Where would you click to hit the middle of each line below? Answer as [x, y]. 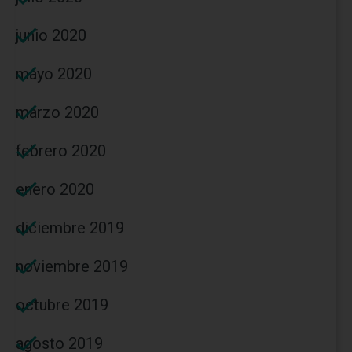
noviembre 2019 [72, 266]
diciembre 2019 [70, 227]
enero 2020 [55, 189]
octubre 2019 [62, 304]
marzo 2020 [57, 112]
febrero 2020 [61, 150]
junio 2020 [51, 35]
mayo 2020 [54, 73]
